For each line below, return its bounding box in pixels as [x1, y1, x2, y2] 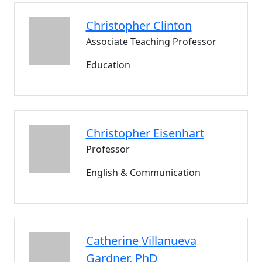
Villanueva [141, 233, 196, 249]
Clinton [153, 18, 192, 33]
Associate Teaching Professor [85, 35, 216, 48]
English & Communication [85, 166, 201, 179]
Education [85, 58, 130, 71]
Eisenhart [153, 125, 204, 141]
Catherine [85, 233, 139, 249]
